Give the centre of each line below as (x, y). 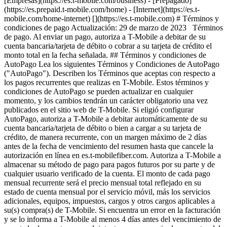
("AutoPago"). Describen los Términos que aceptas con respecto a (110, 73)
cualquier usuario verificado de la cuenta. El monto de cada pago (107, 174)
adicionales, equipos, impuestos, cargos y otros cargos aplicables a (109, 201)
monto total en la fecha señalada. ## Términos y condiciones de (105, 55)
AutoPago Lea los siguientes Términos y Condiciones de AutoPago (112, 64)
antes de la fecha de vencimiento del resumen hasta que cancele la (109, 146)
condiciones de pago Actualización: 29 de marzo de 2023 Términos (113, 28)
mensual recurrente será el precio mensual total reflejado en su (103, 183)
